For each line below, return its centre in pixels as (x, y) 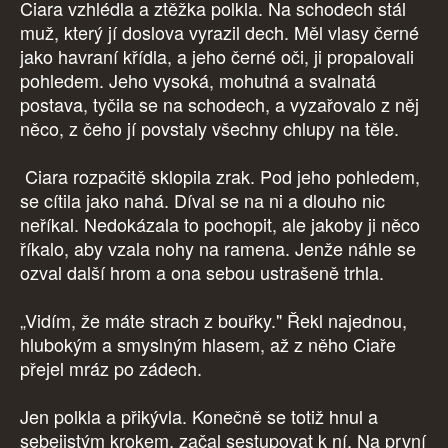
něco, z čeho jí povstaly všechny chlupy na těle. (209, 128)
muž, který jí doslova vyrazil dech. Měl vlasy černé (219, 32)
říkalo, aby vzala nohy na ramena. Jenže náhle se (218, 248)
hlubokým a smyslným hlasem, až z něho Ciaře (208, 344)
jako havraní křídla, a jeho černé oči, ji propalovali (217, 56)
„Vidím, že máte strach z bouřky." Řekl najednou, (213, 320)
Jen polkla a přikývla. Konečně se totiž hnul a (199, 416)
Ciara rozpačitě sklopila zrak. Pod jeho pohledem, (220, 176)
